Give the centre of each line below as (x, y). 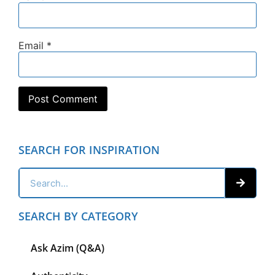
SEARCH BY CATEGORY (78, 216)
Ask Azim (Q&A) (68, 248)
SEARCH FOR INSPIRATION (89, 150)
